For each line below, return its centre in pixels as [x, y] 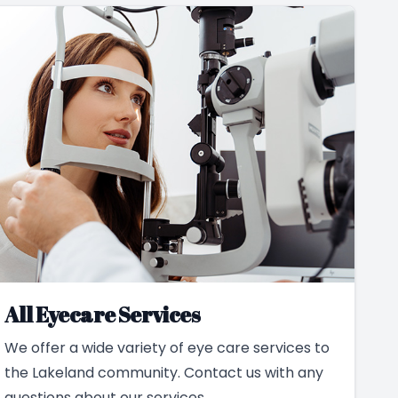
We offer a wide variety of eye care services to [167, 347]
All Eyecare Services [102, 314]
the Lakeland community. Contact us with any [164, 372]
